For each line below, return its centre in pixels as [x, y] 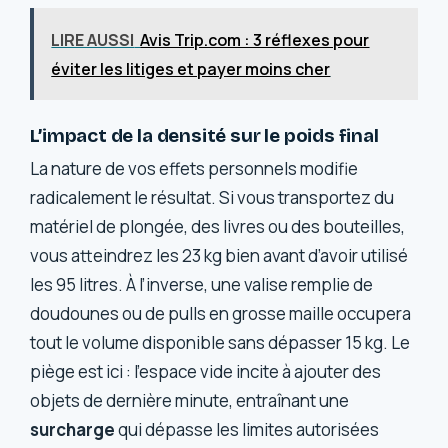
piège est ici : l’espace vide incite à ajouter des [206, 371]
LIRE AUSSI [93, 39]
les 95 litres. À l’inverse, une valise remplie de [202, 284]
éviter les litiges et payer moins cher [191, 68]
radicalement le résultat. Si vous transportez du [212, 197]
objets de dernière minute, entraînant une [190, 400]
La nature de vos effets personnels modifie [194, 168]
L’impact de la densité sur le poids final [204, 136]
